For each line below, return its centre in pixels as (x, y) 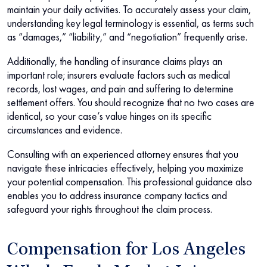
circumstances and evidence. (65, 130)
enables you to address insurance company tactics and (117, 195)
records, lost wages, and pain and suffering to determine (120, 89)
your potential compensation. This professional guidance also (130, 182)
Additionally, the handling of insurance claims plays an (115, 61)
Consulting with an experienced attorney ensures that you (123, 154)
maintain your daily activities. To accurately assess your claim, (129, 10)
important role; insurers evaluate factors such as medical (119, 75)
